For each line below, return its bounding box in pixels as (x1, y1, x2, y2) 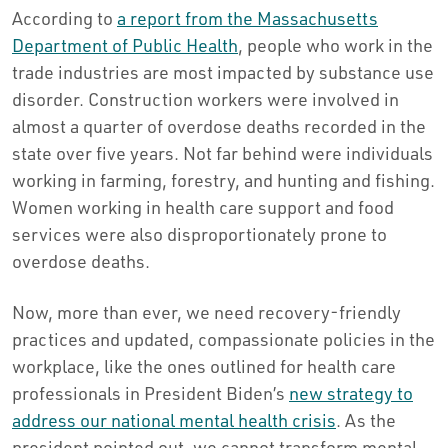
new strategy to (289, 381, 413, 404)
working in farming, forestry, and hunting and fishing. (12, 168, 435, 191)
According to (12, 6, 117, 29)
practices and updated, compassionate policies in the (12, 327, 435, 350)
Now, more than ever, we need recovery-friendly (12, 300, 401, 323)
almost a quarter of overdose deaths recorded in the (12, 114, 426, 137)
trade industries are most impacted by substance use (12, 60, 434, 83)
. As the (336, 408, 396, 431)
